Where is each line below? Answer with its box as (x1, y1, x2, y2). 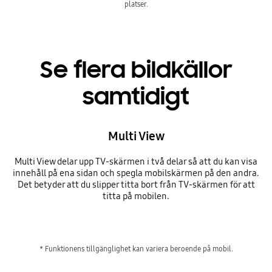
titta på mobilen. (103, 191, 169, 202)
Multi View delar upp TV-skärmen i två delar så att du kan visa (15, 156, 257, 168)
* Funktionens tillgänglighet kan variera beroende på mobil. (39, 243, 233, 253)
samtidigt (83, 82, 189, 112)
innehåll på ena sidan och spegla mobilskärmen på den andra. (13, 168, 259, 179)
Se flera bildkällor (39, 55, 233, 85)
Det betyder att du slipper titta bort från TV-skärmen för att (17, 179, 255, 191)
